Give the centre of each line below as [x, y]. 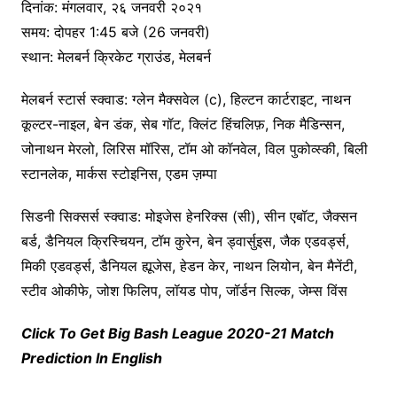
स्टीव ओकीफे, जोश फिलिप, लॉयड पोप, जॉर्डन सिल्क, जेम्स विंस [184, 291]
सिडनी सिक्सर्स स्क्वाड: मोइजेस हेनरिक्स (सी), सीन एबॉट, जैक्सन [189, 217]
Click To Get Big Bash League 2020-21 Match [177, 334]
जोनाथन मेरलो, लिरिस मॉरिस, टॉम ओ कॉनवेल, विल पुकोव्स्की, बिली [194, 149]
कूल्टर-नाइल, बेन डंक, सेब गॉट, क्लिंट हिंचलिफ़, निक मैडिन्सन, [183, 125]
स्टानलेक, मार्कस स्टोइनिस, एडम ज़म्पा [119, 174]
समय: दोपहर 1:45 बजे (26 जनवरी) [115, 32]
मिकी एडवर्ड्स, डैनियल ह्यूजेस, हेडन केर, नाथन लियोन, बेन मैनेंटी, [189, 266]
